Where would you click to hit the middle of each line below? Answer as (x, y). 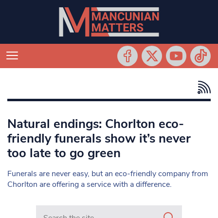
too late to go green (64, 153)
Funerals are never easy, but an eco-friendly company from (108, 174)
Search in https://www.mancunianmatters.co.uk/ (118, 210)
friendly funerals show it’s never (99, 138)
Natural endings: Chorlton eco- (96, 124)
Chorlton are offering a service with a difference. (90, 184)
